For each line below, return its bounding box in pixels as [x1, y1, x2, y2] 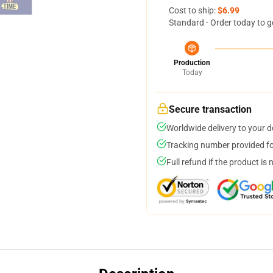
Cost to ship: [169, 5, 218, 15]
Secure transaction [169, 104, 252, 115]
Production [174, 58, 210, 67]
